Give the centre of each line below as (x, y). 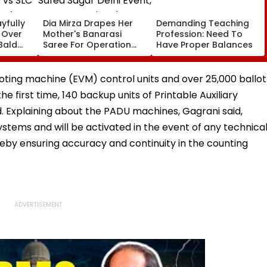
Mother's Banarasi (82, 34)
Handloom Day (75, 77)
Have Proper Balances (204, 44)
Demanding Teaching (203, 23)
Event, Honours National (95, 66)
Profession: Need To (199, 34)
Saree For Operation (87, 44)
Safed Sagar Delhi (82, 55)
